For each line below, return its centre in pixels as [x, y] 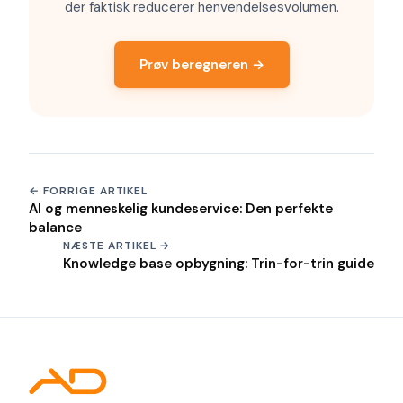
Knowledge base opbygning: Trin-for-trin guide [219, 264]
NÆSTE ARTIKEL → [117, 246]
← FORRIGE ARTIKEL [89, 191]
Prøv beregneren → [201, 65]
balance [55, 228]
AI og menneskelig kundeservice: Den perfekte [181, 209]
